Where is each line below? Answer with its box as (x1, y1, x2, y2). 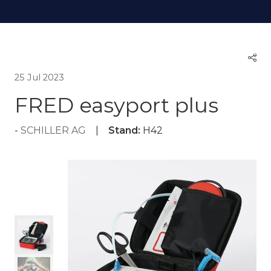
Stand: (108, 125, 140, 137)
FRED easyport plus (15, 93, 218, 119)
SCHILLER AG (21, 125, 86, 137)
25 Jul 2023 (15, 72, 64, 83)
